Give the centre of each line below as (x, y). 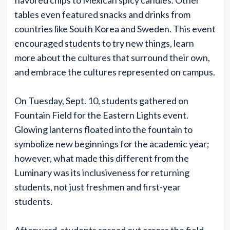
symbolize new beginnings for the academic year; (112, 144)
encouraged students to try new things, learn (104, 43)
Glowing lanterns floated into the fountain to (103, 129)
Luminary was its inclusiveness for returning (102, 172)
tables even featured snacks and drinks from (102, 14)
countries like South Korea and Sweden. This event (115, 29)
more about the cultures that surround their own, (112, 57)
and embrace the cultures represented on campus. (114, 72)
